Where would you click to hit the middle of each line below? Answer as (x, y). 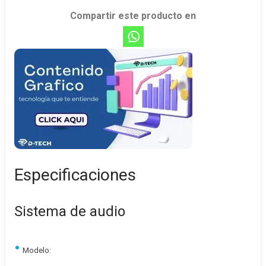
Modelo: (37, 250)
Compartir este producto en (133, 16)
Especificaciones (75, 175)
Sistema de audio (70, 211)
